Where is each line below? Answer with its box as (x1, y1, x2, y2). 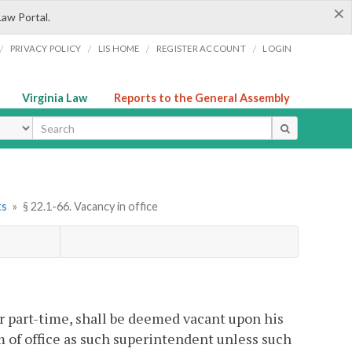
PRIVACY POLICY (9, 43, 82, 53)
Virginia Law (22, 91, 87, 104)
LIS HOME (97, 43, 140, 53)
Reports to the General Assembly (114, 91, 290, 104)
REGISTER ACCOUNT (156, 43, 246, 53)
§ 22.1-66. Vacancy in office (22, 200, 158, 214)
